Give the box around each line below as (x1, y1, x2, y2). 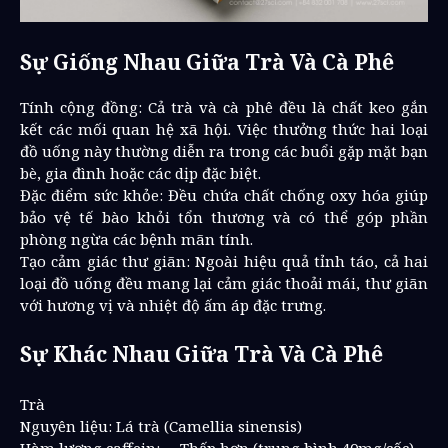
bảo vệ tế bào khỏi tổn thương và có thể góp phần (20, 206, 428, 227)
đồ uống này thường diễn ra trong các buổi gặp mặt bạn (20, 140, 428, 161)
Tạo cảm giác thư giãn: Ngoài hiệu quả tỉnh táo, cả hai (20, 250, 428, 271)
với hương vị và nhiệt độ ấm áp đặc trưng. (20, 294, 326, 315)
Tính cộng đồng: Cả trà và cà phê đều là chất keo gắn (20, 96, 428, 117)
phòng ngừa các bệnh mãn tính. (20, 228, 253, 249)
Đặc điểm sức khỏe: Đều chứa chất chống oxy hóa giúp (20, 184, 428, 205)
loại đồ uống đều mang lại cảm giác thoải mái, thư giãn (20, 272, 428, 293)
